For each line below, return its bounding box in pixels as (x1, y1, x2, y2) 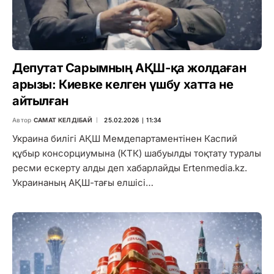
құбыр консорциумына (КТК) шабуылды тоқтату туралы (12, 147, 261, 160)
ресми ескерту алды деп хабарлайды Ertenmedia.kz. (12, 162, 247, 174)
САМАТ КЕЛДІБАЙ (33, 116, 93, 124)
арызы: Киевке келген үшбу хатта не (12, 77, 234, 92)
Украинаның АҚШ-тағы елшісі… (12, 177, 154, 189)
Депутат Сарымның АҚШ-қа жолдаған (12, 61, 246, 76)
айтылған (12, 94, 68, 109)
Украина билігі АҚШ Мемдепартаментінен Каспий (12, 133, 237, 145)
